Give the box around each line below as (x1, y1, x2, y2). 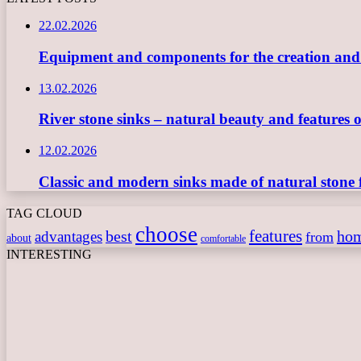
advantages (35, 227, 102, 245)
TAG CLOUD (6, 205, 82, 220)
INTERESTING (6, 247, 92, 261)
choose (135, 222, 197, 247)
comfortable (201, 232, 246, 244)
